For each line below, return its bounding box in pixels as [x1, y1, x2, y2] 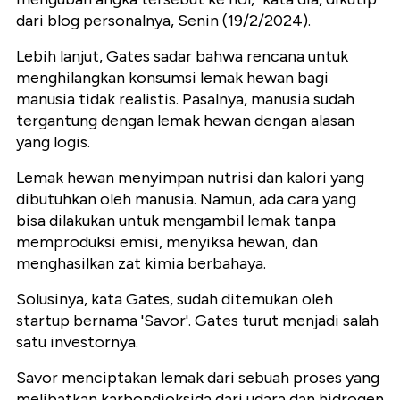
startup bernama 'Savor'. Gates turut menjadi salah [16, 311, 379, 331]
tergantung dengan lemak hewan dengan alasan [16, 111, 354, 131]
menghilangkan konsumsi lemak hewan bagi [16, 68, 329, 88]
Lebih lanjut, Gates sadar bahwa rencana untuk [16, 46, 348, 67]
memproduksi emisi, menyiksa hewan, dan [16, 232, 318, 253]
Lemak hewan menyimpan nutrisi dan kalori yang [16, 168, 364, 188]
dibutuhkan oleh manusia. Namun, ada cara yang [16, 189, 356, 210]
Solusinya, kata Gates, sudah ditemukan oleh [16, 289, 333, 310]
